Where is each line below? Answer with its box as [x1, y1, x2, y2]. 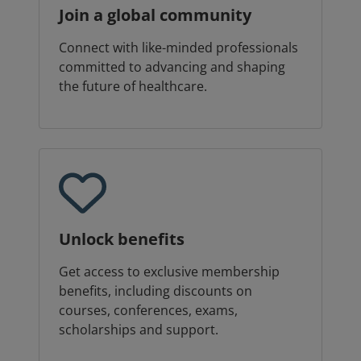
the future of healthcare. [59, 77, 207, 96]
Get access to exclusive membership [59, 263, 280, 281]
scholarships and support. [59, 321, 218, 339]
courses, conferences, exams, [59, 301, 238, 320]
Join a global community [59, 4, 251, 27]
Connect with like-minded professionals [59, 39, 298, 57]
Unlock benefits [59, 228, 185, 251]
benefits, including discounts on [59, 282, 252, 301]
